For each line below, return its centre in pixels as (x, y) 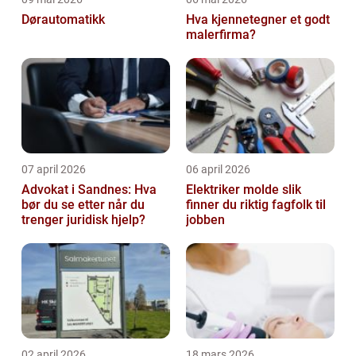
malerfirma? (221, 34)
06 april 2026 (218, 169)
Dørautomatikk (63, 19)
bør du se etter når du (83, 204)
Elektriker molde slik (234, 189)
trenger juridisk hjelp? (83, 219)
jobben (205, 219)
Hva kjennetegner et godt (258, 19)
